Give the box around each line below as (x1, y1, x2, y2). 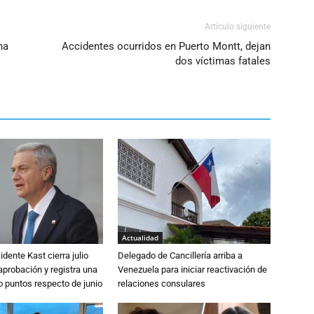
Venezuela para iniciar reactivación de (118, 264, 267, 275)
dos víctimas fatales (175, 55, 271, 67)
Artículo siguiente (205, 22, 271, 32)
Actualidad (122, 233, 158, 243)
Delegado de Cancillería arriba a (118, 250, 243, 261)
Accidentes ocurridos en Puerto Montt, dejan (62, 40, 271, 53)
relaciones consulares (118, 278, 205, 289)
